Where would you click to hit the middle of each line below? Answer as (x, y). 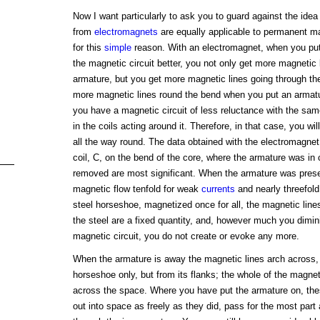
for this (88, 47)
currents (218, 189)
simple (117, 47)
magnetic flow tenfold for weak (137, 189)
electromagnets (126, 31)
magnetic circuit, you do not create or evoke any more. (186, 236)
